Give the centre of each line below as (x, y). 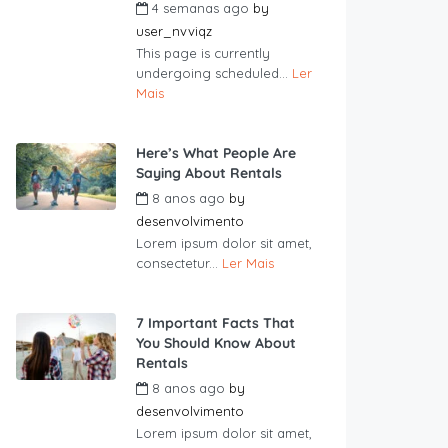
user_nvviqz (174, 30)
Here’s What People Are (216, 152)
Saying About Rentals (209, 172)
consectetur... (179, 262)
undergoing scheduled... (214, 72)
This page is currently (203, 52)
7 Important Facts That (215, 322)
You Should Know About (216, 342)
